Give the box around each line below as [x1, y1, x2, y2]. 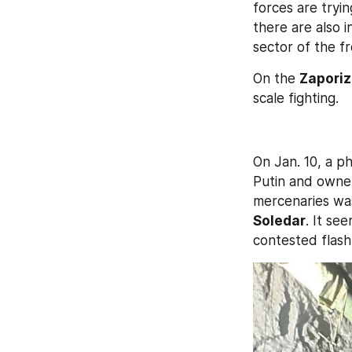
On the [253, 71, 299, 86]
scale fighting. [253, 90, 339, 106]
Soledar [253, 212, 306, 229]
